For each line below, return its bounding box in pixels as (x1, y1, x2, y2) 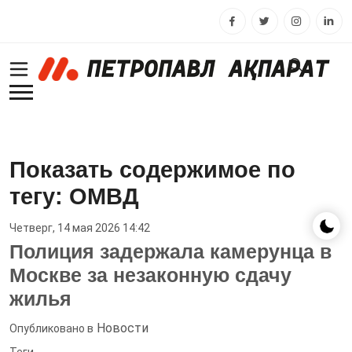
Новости (97, 321, 148, 335)
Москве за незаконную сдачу (9, 264, 291, 286)
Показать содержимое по (9, 157, 295, 182)
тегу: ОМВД (9, 184, 139, 209)
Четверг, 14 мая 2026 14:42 (9, 222, 150, 234)
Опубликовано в (9, 322, 93, 335)
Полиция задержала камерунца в (9, 240, 332, 262)
